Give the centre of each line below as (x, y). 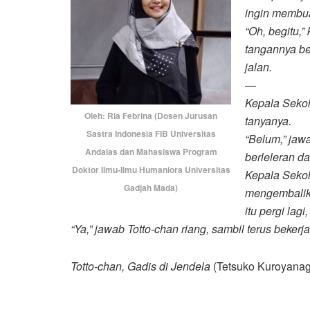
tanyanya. (268, 120)
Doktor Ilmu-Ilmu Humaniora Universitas (151, 170)
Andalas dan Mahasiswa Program (151, 152)
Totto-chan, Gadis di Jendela (140, 266)
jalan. (258, 66)
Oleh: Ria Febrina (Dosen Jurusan (151, 116)
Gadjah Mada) (151, 188)
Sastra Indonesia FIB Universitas (151, 134)
